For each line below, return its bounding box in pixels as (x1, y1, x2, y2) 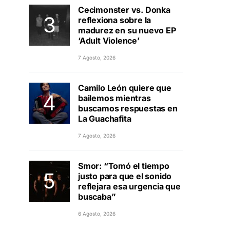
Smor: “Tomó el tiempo (78, 161, 169, 171)
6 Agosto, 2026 (78, 210, 116, 217)
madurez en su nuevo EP (78, 25, 176, 35)
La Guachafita (78, 113, 131, 124)
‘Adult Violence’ (78, 35, 140, 46)
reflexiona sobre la (78, 15, 151, 25)
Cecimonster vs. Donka (78, 5, 170, 15)
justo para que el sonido (78, 171, 172, 181)
